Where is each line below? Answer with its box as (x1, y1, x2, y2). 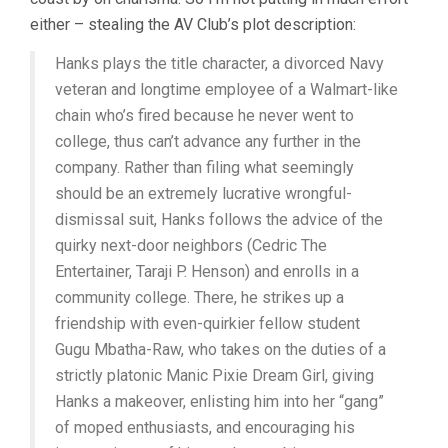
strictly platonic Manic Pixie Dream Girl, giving (55, 366, 374, 386)
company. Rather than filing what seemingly (55, 158, 354, 178)
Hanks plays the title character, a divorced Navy (55, 54, 384, 74)
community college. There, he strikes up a (55, 288, 344, 308)
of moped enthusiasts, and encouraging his (55, 418, 355, 438)
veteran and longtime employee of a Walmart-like (55, 80, 398, 100)
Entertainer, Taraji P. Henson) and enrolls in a (55, 262, 359, 282)
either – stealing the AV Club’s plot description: (30, 15, 356, 35)
